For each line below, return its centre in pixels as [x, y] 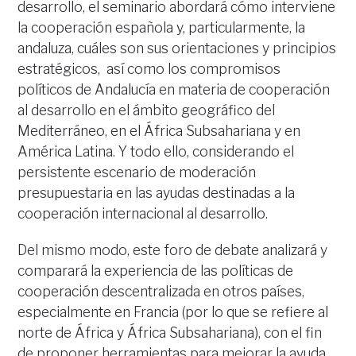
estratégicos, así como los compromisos [149, 69]
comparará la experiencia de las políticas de [156, 271]
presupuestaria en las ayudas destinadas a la [157, 193]
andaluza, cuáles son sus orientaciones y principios [177, 48]
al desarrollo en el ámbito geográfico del [147, 110]
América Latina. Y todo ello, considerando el [156, 152]
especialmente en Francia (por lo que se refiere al [173, 312]
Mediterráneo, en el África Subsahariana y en [159, 131]
